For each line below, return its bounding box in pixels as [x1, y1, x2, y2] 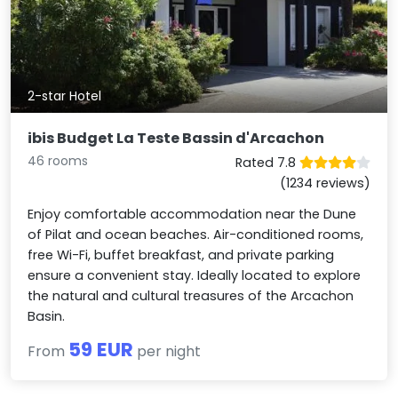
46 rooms [28, 152, 89, 171]
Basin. [28, 307, 66, 326]
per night [133, 341, 202, 362]
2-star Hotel [28, 87, 102, 106]
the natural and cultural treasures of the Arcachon [28, 287, 354, 306]
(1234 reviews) [279, 174, 370, 193]
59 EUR [68, 336, 134, 364]
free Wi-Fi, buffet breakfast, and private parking [28, 246, 335, 265]
